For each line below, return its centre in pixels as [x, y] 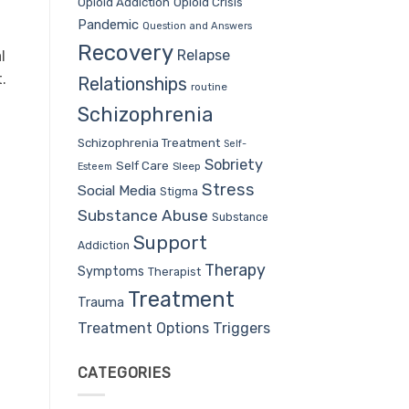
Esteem [94, 166]
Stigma [178, 191]
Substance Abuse [142, 215]
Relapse [203, 55]
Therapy [235, 269]
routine [209, 86]
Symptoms [110, 271]
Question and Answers [197, 26]
